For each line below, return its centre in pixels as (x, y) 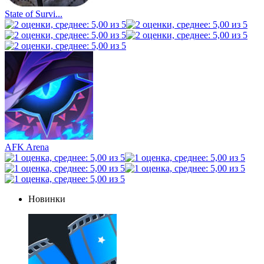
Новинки (47, 199)
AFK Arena (27, 147)
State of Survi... (34, 14)
